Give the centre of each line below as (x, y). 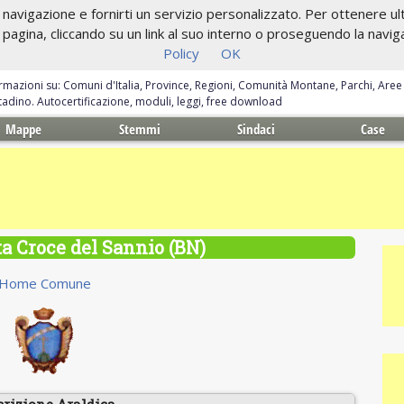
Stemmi (140, 129)
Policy (181, 53)
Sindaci (257, 129)
